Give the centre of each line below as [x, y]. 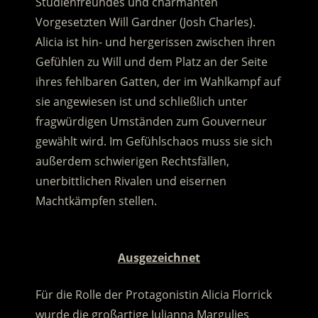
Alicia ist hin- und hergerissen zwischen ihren [155, 42]
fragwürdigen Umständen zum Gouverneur [151, 122]
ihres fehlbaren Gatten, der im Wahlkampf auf [158, 82]
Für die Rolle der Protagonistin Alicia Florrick [153, 295]
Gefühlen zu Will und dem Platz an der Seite [151, 62]
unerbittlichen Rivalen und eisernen [131, 181]
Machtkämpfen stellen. [96, 201]
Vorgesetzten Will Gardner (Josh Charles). [145, 22]
